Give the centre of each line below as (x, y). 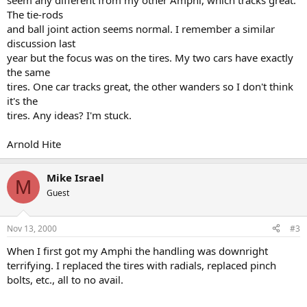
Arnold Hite (34, 144)
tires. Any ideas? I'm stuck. (69, 115)
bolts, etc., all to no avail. (65, 279)
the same (28, 72)
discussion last (41, 43)
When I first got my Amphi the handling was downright (137, 250)
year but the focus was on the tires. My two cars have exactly (150, 58)
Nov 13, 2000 (32, 228)
